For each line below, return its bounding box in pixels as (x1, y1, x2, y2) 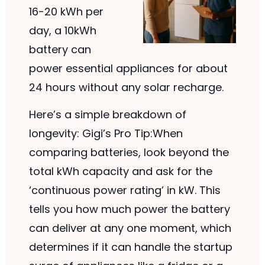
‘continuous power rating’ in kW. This (28, 183, 221, 198)
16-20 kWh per (28, 4, 104, 19)
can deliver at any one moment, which (28, 221, 231, 236)
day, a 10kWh (28, 22, 96, 38)
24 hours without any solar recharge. (28, 79, 224, 95)
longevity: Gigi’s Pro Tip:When (28, 126, 183, 141)
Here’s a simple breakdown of (28, 107, 186, 122)
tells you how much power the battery (28, 202, 230, 217)
